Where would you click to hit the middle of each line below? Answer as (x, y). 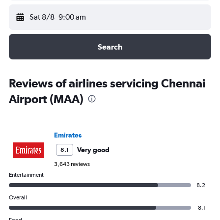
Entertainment (26, 175)
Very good (93, 150)
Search (110, 47)
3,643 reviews (72, 164)
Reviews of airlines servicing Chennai (107, 83)
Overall (18, 197)
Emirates (68, 135)
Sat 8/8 (42, 17)
